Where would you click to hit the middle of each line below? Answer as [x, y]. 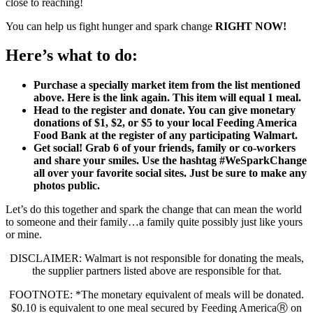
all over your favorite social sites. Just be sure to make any [170, 173]
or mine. [24, 235]
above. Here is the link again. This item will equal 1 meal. [167, 98]
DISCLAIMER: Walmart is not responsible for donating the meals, [156, 259]
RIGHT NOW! [251, 26]
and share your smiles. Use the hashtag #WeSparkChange [170, 161]
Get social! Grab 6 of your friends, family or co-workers [165, 148]
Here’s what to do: [72, 56]
